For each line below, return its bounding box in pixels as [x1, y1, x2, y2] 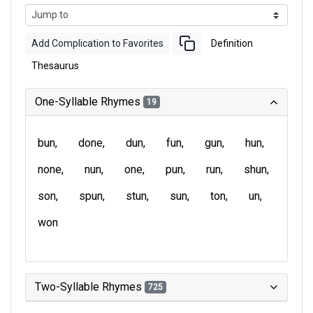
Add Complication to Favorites [31, 37, 163, 49]
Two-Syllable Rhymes [35, 280, 145, 293]
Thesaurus [31, 60, 79, 71]
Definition [211, 37, 253, 49]
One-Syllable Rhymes [35, 95, 143, 108]
